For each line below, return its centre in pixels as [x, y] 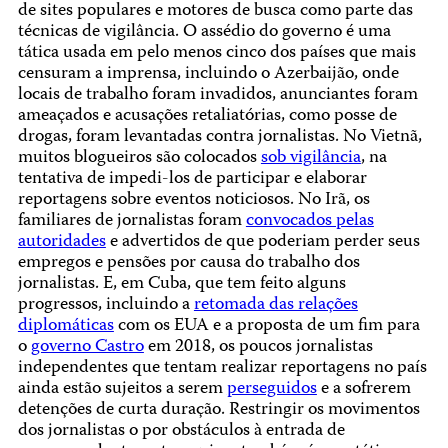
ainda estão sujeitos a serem [122, 390]
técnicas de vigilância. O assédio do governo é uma [204, 33]
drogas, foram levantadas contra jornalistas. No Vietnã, [219, 138]
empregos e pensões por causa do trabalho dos [188, 264]
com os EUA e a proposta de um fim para [266, 327]
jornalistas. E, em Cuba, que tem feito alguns [181, 285]
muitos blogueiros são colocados [139, 159]
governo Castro [87, 348]
